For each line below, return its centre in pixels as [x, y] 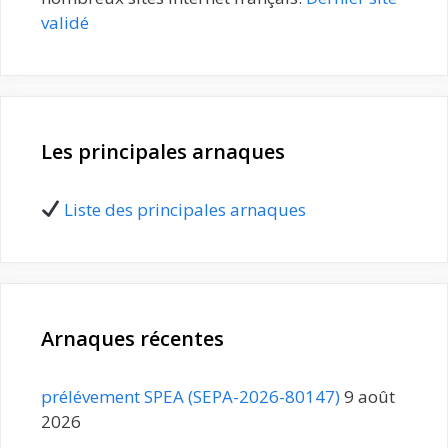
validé [65, 22]
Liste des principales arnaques [185, 209]
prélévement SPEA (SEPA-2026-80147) [190, 396]
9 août [369, 396]
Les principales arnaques [163, 151]
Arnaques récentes [132, 338]
